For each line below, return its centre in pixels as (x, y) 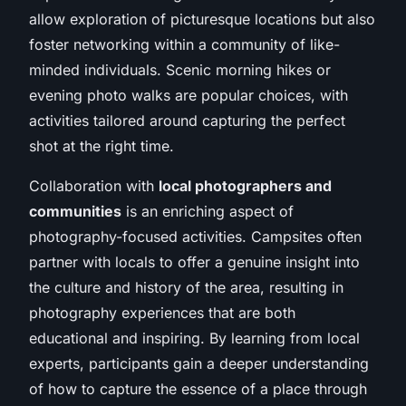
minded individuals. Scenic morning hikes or (180, 69)
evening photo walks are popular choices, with (188, 95)
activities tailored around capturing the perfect (187, 120)
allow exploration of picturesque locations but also (202, 19)
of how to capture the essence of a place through (198, 388)
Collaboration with (94, 185)
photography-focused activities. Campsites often (195, 236)
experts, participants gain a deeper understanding (199, 363)
